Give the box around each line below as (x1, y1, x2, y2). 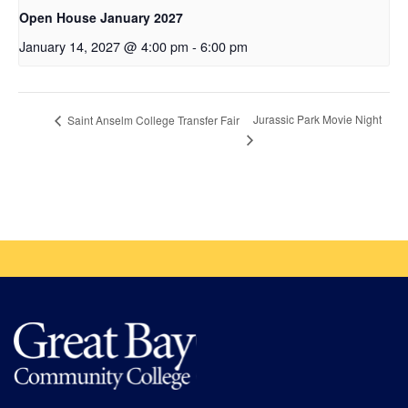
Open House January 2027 (19, 7, 183, 26)
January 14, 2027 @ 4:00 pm (19, 36, 189, 56)
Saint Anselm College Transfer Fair (65, 111, 240, 127)
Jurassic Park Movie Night (253, 111, 382, 127)
